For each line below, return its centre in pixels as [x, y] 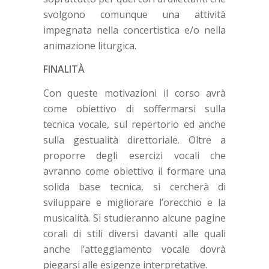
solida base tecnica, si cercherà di [134, 186]
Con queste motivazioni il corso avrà [134, 93]
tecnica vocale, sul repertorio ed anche [134, 124]
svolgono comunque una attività [134, 14]
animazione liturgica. [89, 45]
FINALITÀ [64, 69]
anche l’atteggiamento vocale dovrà [134, 249]
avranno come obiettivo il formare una [134, 171]
